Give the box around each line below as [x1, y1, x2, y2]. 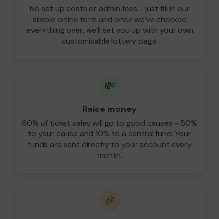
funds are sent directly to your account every [27, 139, 192, 150]
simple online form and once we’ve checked [32, 14, 187, 24]
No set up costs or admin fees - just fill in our [29, 3, 190, 14]
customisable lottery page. [61, 35, 158, 46]
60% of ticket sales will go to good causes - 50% [22, 117, 197, 128]
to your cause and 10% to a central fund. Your [28, 128, 191, 139]
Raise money [82, 103, 137, 115]
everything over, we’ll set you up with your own [26, 24, 193, 35]
